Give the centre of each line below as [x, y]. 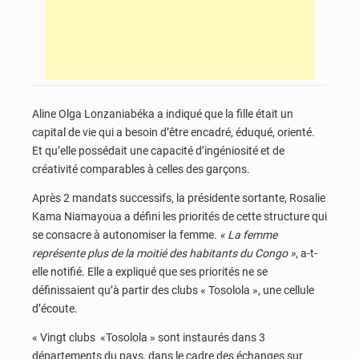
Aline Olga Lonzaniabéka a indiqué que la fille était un [163, 114]
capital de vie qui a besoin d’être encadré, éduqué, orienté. [173, 133]
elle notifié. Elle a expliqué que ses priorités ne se [150, 271]
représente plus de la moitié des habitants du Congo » [164, 253]
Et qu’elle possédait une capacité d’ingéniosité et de [158, 151]
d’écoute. [55, 308]
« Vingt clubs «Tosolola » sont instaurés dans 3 [149, 337]
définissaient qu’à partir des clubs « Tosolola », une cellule [173, 290]
